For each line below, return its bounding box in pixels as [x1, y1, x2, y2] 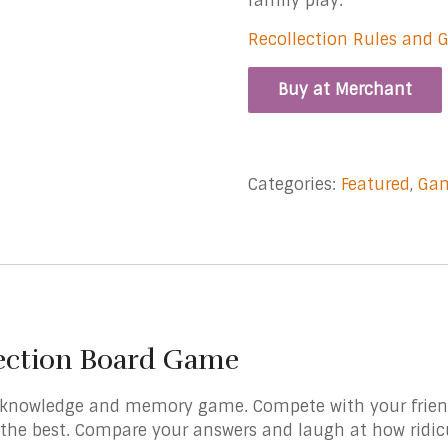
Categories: [248, 174, 342, 196]
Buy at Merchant [278, 79, 413, 101]
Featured [341, 174, 411, 196]
